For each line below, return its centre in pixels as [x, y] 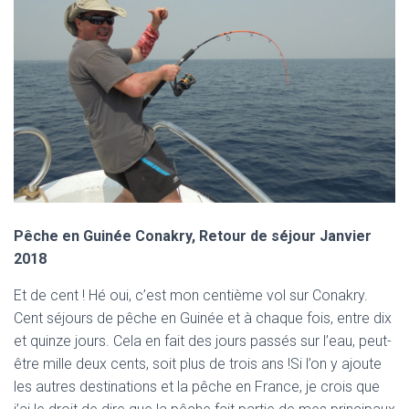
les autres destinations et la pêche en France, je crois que [197, 387]
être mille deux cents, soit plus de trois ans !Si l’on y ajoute [198, 364]
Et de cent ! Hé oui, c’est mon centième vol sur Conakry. [191, 296]
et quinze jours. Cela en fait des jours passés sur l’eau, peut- [203, 341]
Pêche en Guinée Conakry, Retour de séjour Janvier [193, 236]
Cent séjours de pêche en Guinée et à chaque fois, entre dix [203, 319]
